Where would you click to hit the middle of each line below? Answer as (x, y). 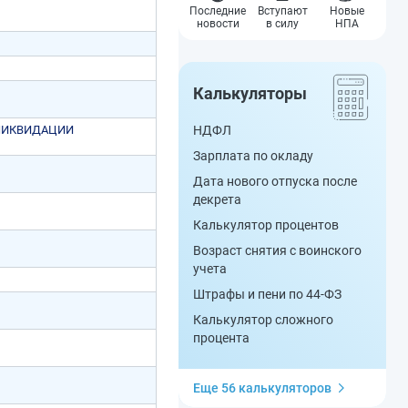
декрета (217, 199)
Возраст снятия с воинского (277, 250)
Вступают (282, 11)
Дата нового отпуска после (275, 181)
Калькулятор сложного (263, 320)
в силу (282, 24)
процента (221, 338)
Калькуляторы (250, 93)
